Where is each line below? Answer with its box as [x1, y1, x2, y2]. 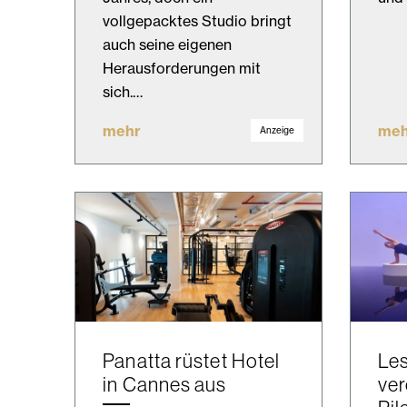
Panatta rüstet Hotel [103, 347, 281, 373]
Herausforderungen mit [103, 58, 262, 77]
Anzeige [259, 124, 294, 136]
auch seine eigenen [103, 35, 233, 54]
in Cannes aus [103, 371, 227, 397]
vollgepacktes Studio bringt [103, 11, 293, 30]
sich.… [103, 82, 144, 101]
